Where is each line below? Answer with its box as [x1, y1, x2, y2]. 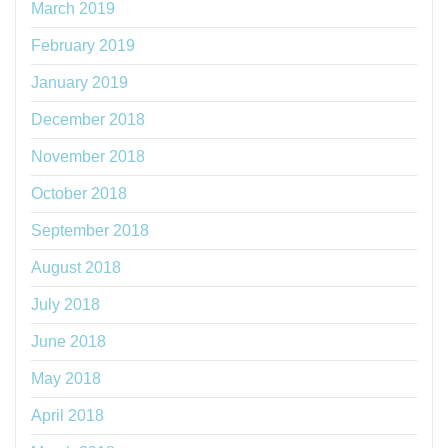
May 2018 [31, 370, 101, 388]
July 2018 [31, 296, 100, 314]
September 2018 [31, 222, 149, 240]
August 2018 [31, 259, 121, 277]
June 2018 [31, 333, 106, 351]
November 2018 [31, 148, 145, 166]
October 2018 [31, 185, 127, 203]
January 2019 [31, 74, 128, 92]
